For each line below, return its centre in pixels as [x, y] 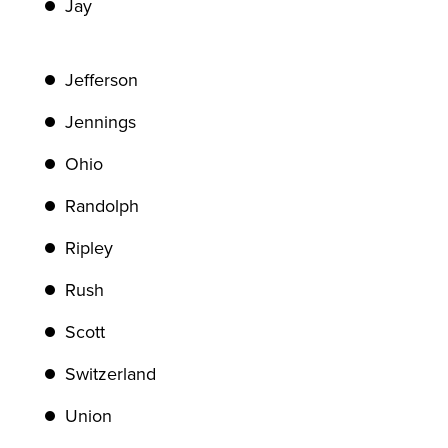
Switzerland [113, 374]
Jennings [103, 122]
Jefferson [104, 80]
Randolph [104, 206]
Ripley [91, 248]
